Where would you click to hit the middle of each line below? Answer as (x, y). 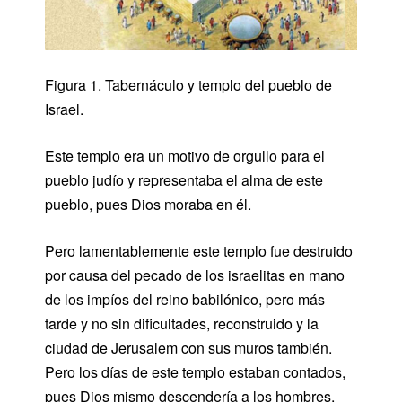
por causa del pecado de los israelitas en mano (195, 275)
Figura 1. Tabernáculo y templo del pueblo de (188, 84)
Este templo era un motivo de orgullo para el (185, 155)
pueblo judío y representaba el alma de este (184, 179)
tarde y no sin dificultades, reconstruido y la (182, 323)
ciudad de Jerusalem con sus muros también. (188, 347)
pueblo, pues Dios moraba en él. (148, 204)
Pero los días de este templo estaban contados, (195, 371)
